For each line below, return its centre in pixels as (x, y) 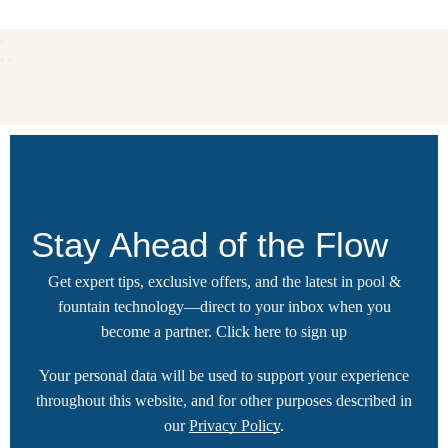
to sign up (314, 332)
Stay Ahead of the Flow (210, 245)
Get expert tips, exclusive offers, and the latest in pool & (224, 282)
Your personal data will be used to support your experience (224, 375)
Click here (248, 332)
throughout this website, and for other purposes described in (224, 400)
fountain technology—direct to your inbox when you (224, 307)
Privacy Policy (234, 425)
